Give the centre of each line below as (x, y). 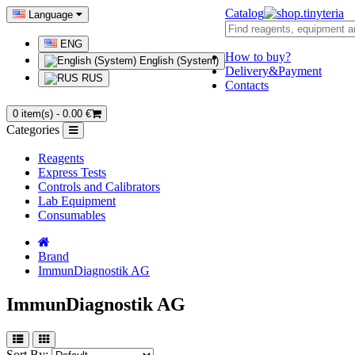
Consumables (72, 215)
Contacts (247, 85)
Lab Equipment (77, 201)
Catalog (244, 13)
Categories (33, 130)
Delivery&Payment (273, 71)
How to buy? (258, 57)
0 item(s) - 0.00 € (52, 114)
